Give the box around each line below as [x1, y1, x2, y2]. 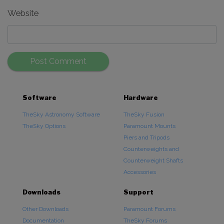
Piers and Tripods [123, 134, 169, 141]
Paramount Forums [123, 205, 175, 212]
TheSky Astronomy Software [22, 111, 100, 118]
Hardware [123, 93, 158, 101]
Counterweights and [123, 145, 179, 152]
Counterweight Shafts [123, 157, 183, 164]
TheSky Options [22, 122, 65, 129]
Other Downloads [22, 205, 68, 212]
